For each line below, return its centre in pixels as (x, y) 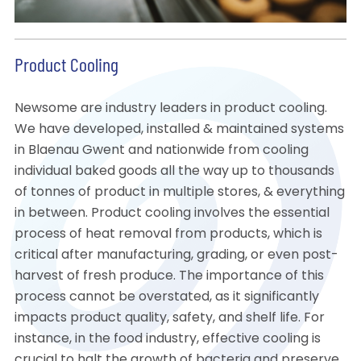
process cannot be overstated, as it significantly (166, 298)
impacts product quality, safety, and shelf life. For (169, 319)
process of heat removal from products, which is (168, 235)
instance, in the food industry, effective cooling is (167, 340)
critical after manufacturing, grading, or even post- (176, 256)
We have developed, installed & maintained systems (179, 130)
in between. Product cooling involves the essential (172, 214)
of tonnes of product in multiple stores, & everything (179, 193)
